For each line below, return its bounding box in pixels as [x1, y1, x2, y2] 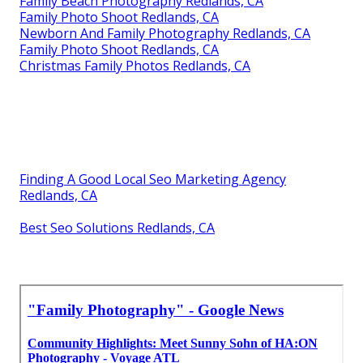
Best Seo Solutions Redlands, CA [19, 218, 215, 237]
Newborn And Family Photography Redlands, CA [19, 23, 310, 42]
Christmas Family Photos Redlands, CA [19, 56, 250, 75]
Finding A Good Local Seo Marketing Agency [19, 169, 286, 188]
